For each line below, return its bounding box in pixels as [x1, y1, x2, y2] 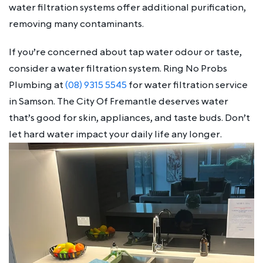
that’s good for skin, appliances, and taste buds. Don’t [9, 111, 250, 124]
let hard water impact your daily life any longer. [9, 127, 222, 141]
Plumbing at [9, 78, 65, 92]
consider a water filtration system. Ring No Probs [9, 62, 227, 75]
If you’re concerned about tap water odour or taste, [9, 45, 242, 59]
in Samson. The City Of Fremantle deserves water [9, 95, 228, 108]
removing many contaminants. [9, 17, 144, 31]
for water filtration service [127, 78, 248, 92]
